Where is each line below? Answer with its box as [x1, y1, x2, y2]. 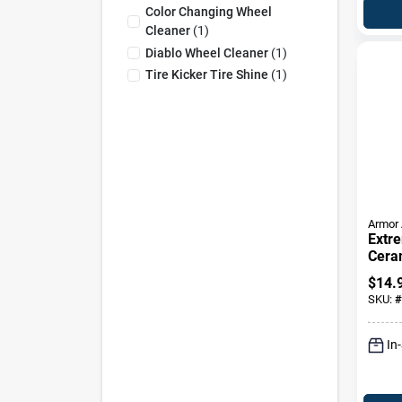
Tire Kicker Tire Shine [144, 67, 268, 82]
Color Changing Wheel [144, 4, 272, 19]
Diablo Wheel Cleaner [144, 45, 268, 60]
